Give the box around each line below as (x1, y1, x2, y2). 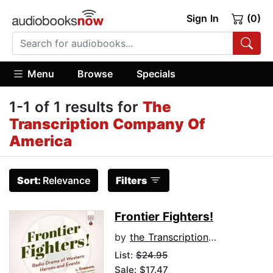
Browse (77, 67, 113, 80)
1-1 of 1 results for (9, 98, 143, 116)
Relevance (43, 174, 90, 187)
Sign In (186, 12, 219, 24)
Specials (136, 67, 175, 80)
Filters (116, 174, 147, 187)
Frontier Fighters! (115, 210, 213, 224)
